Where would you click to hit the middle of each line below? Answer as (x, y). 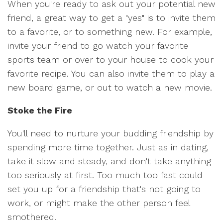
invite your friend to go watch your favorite (98, 46)
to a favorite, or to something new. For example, (110, 32)
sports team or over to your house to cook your (111, 59)
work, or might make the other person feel (99, 203)
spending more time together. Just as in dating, (108, 147)
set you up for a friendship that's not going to (104, 189)
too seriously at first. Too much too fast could (105, 175)
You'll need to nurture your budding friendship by (111, 133)
